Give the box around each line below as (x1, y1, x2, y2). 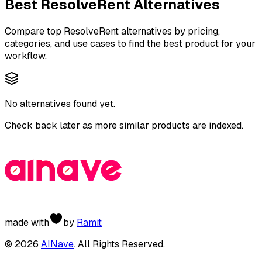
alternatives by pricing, (119, 25, 220, 37)
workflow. (5, 49, 47, 62)
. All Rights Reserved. (74, 237, 165, 250)
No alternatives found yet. (5, 97, 115, 110)
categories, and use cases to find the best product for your (5, 37, 256, 50)
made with (5, 216, 49, 229)
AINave (41, 237, 74, 250)
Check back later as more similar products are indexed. (5, 119, 243, 132)
